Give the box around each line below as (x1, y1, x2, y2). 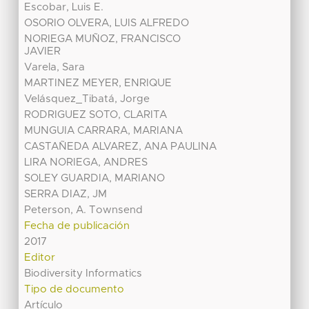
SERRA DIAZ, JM (24, 189, 108, 200)
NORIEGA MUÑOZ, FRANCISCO (24, 34, 181, 45)
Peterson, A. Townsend (24, 205, 143, 216)
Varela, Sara (24, 62, 86, 73)
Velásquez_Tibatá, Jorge (24, 94, 150, 105)
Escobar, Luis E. (24, 2, 104, 13)
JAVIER (24, 46, 61, 57)
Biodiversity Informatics (24, 268, 143, 279)
